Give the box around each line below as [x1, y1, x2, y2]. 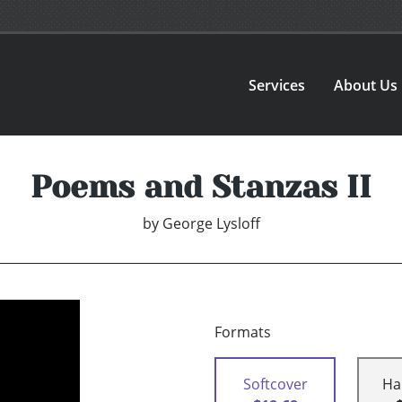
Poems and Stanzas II [31, 169, 371, 205]
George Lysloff [162, 214, 260, 234]
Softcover [242, 374, 308, 395]
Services [249, 74, 306, 95]
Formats [214, 322, 271, 343]
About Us [334, 74, 398, 95]
